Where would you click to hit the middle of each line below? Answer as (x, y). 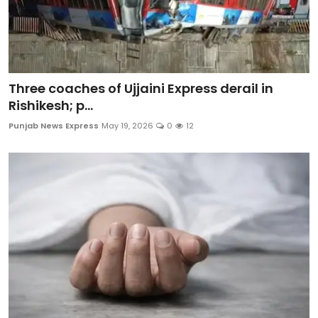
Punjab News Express (54, 126)
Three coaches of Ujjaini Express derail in (141, 89)
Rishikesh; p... (51, 106)
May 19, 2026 (127, 126)
